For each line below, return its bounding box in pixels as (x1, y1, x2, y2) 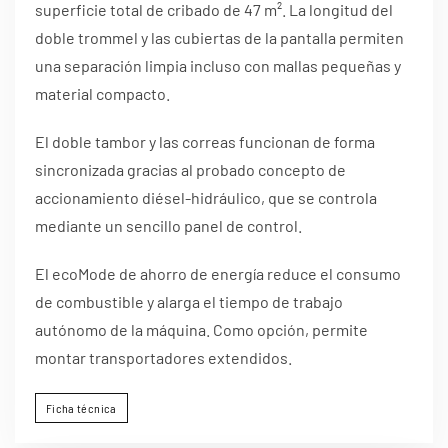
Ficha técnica (46, 401, 117, 416)
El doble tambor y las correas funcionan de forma (35, 132, 375, 152)
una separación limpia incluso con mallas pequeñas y (35, 56, 401, 76)
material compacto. (35, 84, 170, 104)
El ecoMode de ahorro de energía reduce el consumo (35, 264, 401, 284)
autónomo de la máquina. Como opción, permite (35, 320, 368, 340)
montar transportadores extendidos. (35, 348, 292, 368)
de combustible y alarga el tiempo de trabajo (35, 292, 343, 312)
